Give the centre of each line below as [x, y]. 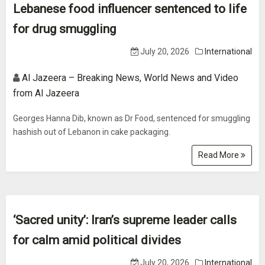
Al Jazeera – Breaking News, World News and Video [130, 78]
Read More [219, 155]
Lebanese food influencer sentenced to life [130, 9]
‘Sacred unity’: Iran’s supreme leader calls [125, 220]
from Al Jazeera [46, 93]
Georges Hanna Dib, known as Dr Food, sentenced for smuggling [132, 118]
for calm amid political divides [97, 240]
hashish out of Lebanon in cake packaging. [92, 132]
